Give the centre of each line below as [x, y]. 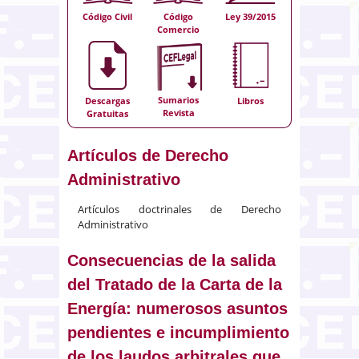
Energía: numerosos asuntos [177, 309]
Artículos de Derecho [148, 155]
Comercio [179, 29]
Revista [178, 112]
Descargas [108, 100]
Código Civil [108, 16]
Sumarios [179, 99]
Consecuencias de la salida [171, 260]
